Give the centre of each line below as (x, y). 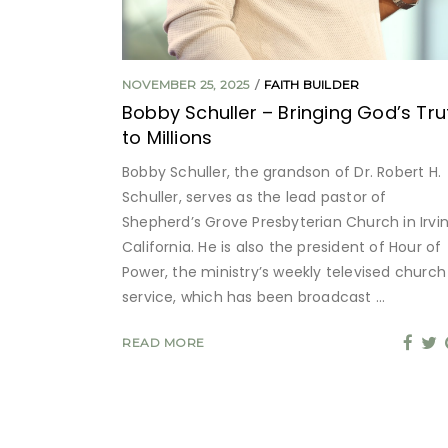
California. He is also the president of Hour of (282, 247)
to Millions (167, 138)
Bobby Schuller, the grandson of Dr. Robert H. (282, 172)
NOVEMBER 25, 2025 (186, 85)
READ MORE (163, 343)
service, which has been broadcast (249, 297)
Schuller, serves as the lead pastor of (254, 197)
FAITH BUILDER (311, 85)
